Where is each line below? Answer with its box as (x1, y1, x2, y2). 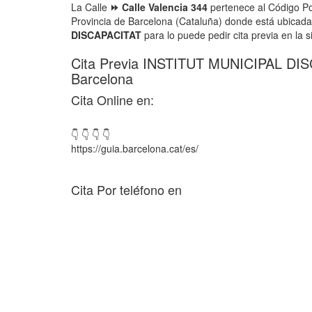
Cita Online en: (71, 91, 154, 109)
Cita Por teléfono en (71, 180, 182, 198)
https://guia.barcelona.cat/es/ (71, 141, 198, 155)
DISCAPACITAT (71, 28, 141, 42)
